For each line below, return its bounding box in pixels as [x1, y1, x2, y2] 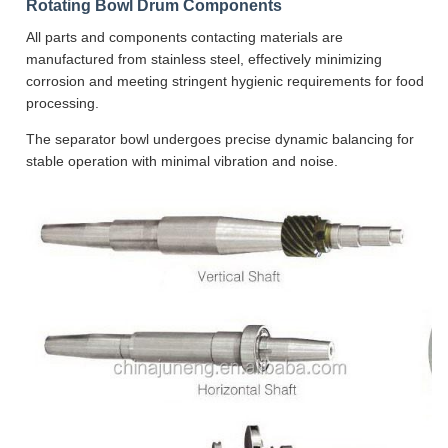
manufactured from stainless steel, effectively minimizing [26, 50, 382, 67]
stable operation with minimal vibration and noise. [26, 152, 338, 169]
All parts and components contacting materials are [26, 28, 343, 45]
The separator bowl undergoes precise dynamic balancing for [26, 130, 414, 147]
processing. [26, 94, 99, 111]
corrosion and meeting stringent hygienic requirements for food [26, 72, 424, 89]
